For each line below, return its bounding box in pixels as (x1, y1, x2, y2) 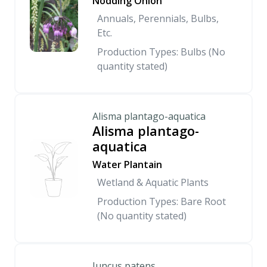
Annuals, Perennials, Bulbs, (97, 12, 219, 25)
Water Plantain (92, 158, 162, 171)
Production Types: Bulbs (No (97, 45, 225, 58)
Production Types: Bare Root (97, 195, 226, 208)
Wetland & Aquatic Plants (97, 176, 209, 189)
